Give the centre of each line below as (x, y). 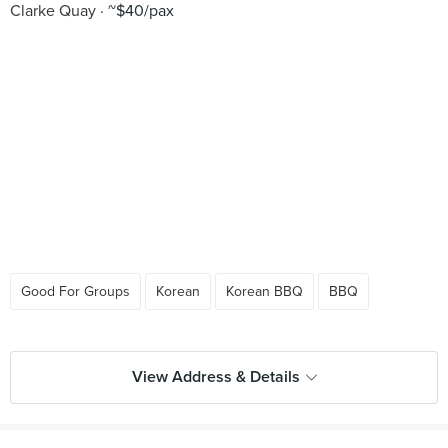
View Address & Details (215, 377)
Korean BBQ (264, 291)
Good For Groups (75, 291)
